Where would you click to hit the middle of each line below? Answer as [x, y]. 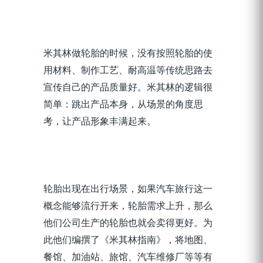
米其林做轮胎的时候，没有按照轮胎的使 [128, 53]
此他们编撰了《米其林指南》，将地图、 [128, 240]
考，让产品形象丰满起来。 [100, 121]
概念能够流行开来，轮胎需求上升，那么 [128, 206]
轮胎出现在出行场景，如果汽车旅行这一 [128, 189]
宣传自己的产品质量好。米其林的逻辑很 [128, 87]
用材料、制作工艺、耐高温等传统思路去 [128, 70]
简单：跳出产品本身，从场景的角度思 [123, 104]
